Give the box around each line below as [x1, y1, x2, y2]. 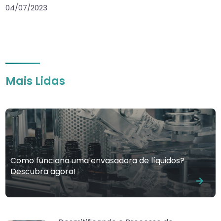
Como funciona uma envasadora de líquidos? [10, 155, 185, 166]
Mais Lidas [5, 74, 66, 89]
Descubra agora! [10, 166, 76, 177]
